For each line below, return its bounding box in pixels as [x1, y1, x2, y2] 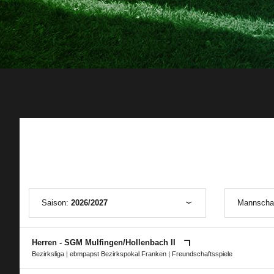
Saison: [42, 198, 71, 207]
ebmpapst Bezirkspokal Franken [70, 250, 166, 257]
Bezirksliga [32, 250, 64, 257]
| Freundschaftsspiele [166, 250, 232, 257]
